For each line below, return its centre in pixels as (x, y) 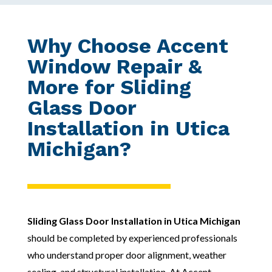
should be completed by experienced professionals (132, 237)
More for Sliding (109, 87)
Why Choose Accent (127, 45)
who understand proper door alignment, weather (127, 254)
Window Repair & (114, 66)
